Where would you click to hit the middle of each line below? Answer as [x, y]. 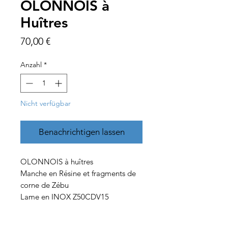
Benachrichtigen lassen [81, 132]
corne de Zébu [45, 185]
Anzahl [31, 65]
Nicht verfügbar [46, 104]
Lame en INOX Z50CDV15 [65, 197]
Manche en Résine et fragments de [78, 174]
